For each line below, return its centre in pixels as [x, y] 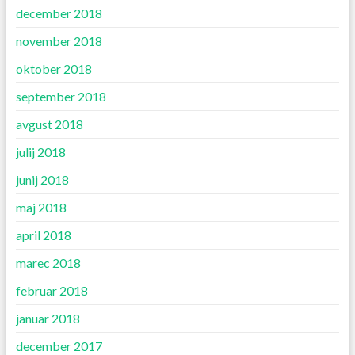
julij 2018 [40, 152]
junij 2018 [42, 180]
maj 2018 [41, 208]
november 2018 [59, 41]
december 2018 [59, 13]
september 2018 [61, 97]
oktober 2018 [53, 69]
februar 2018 [52, 291]
